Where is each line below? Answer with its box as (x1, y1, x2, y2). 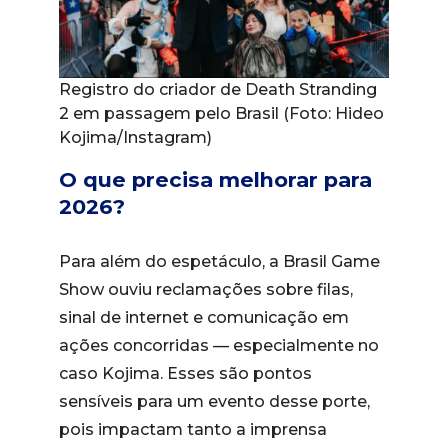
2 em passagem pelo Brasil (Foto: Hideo (59, 104, 384, 124)
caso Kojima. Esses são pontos (59, 364, 312, 384)
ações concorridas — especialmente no (59, 336, 379, 356)
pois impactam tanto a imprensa (59, 420, 327, 440)
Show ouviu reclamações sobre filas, (59, 280, 353, 300)
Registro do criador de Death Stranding (59, 80, 377, 100)
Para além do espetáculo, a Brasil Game (59, 252, 380, 272)
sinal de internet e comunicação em (59, 308, 349, 328)
